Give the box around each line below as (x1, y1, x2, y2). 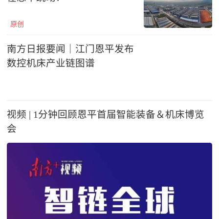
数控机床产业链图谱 (7, 58, 95, 68)
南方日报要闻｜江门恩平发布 (7, 44, 134, 54)
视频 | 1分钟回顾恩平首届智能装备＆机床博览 (7, 109, 204, 120)
